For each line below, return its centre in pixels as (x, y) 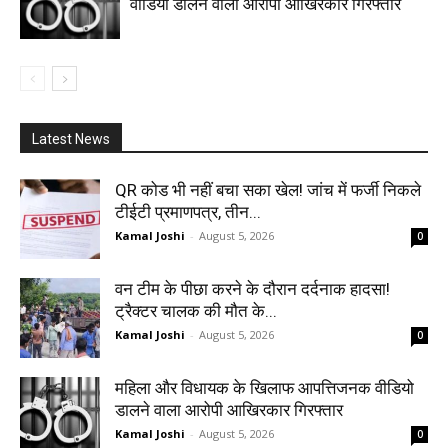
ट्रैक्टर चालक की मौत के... (196, 310)
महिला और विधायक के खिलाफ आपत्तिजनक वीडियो (264, 387)
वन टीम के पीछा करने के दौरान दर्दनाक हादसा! (252, 288)
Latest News (71, 138)
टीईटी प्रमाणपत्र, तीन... (188, 211)
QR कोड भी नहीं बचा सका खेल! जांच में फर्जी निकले (268, 189)
